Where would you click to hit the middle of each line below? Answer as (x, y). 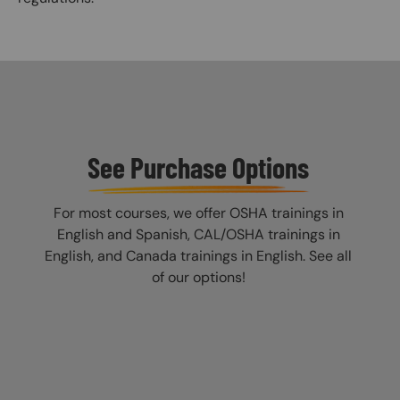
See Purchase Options (198, 167)
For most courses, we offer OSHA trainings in (198, 213)
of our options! (198, 278)
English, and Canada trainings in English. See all (198, 256)
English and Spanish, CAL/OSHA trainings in (198, 235)
